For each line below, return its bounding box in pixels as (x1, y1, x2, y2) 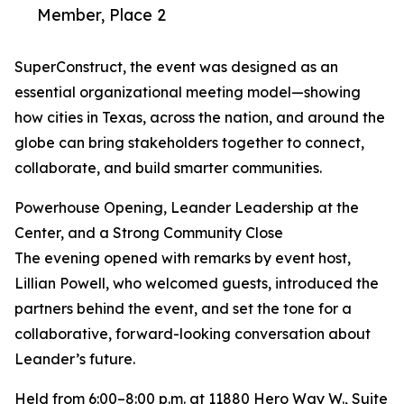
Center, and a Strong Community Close (14, 224, 283, 243)
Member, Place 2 (37, 5, 166, 25)
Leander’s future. (14, 350, 135, 369)
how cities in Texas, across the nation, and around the (14, 108, 385, 127)
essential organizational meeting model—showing (14, 83, 361, 102)
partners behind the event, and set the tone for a (14, 299, 352, 318)
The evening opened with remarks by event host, (14, 249, 351, 268)
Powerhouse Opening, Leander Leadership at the (14, 198, 359, 217)
